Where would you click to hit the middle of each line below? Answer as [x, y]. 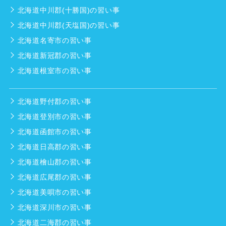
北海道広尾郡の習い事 [54, 177]
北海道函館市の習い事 [54, 132]
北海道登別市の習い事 [54, 117]
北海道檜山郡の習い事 [54, 162]
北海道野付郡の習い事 [54, 102]
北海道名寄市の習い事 [54, 41]
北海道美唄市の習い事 [54, 192]
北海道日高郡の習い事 [54, 147]
